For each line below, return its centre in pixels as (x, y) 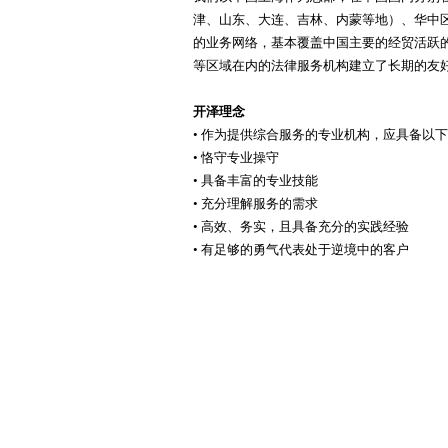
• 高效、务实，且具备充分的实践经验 (301, 226)
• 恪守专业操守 (236, 157)
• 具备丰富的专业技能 (255, 180)
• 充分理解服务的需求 (255, 203)
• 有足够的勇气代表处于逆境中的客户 (301, 249)
